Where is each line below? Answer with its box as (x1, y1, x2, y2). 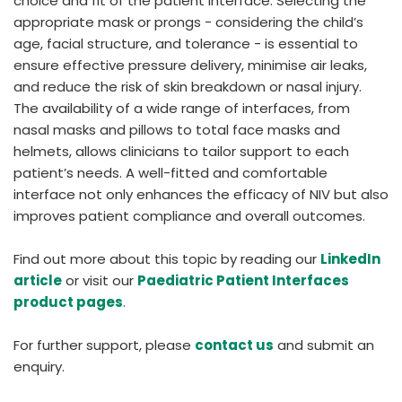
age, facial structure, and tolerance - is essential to (13, 33, 358, 53)
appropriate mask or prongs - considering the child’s (13, 12, 363, 31)
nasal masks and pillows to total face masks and (13, 119, 340, 139)
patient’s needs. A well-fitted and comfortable (13, 162, 328, 182)
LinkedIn (320, 249, 380, 268)
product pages (13, 292, 123, 311)
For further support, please (13, 335, 195, 354)
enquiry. (13, 356, 65, 376)
